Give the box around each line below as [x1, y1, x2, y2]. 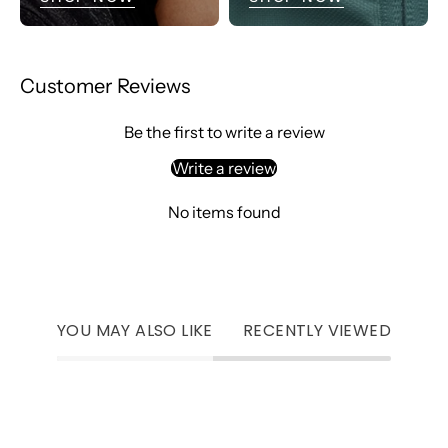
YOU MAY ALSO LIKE [57, 319, 213, 343]
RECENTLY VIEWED [242, 319, 391, 343]
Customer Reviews [20, 74, 190, 99]
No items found [167, 202, 281, 223]
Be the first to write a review [123, 122, 325, 143]
